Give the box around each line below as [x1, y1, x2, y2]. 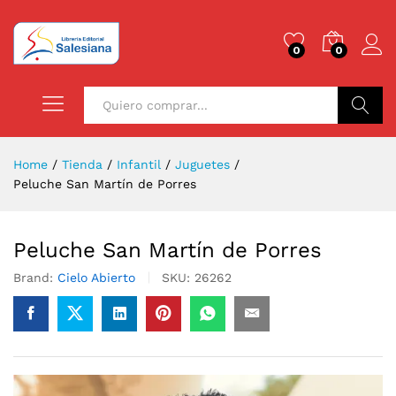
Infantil [117, 156, 161, 171]
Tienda [62, 156, 103, 171]
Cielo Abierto [57, 270, 135, 285]
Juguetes [175, 156, 230, 171]
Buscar [339, 134, 383, 149]
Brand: [13, 270, 57, 285]
